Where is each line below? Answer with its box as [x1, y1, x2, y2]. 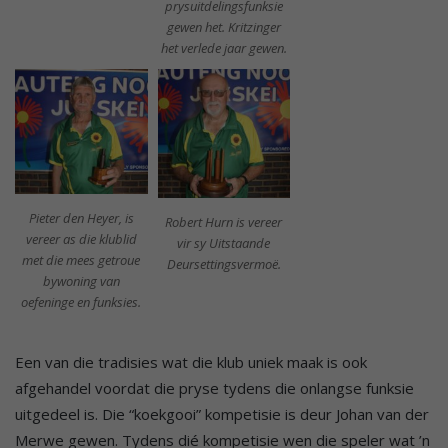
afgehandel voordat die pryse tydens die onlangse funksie [15, 378, 414, 399]
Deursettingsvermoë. [166, 255, 281, 274]
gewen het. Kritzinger [166, 18, 281, 37]
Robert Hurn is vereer [165, 213, 283, 232]
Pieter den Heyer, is [28, 209, 134, 228]
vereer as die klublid [25, 230, 137, 249]
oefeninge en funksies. [21, 293, 142, 312]
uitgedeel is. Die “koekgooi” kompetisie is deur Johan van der [15, 404, 429, 425]
